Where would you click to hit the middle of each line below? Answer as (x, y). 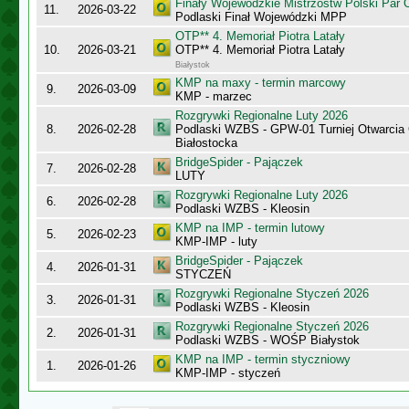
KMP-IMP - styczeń (228, 373)
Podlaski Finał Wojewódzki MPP (261, 17)
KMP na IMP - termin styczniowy (263, 359)
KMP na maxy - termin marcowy (261, 83)
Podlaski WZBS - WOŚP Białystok (267, 340)
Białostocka (206, 143)
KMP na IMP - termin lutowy (250, 228)
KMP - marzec (214, 96)
